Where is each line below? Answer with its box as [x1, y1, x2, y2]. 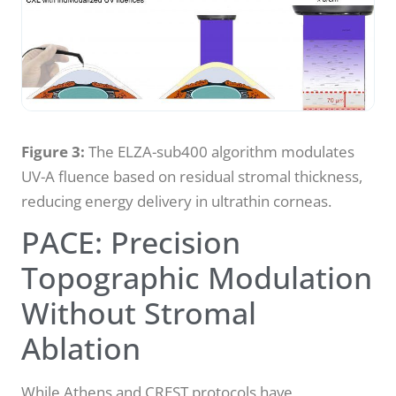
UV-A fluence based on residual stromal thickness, [21, 165, 362, 187]
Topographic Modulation [21, 256, 372, 298]
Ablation [21, 327, 141, 369]
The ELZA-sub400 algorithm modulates [85, 141, 354, 162]
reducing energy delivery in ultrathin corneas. [21, 190, 331, 211]
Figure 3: [21, 141, 85, 162]
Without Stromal [21, 292, 256, 333]
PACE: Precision [21, 221, 240, 263]
